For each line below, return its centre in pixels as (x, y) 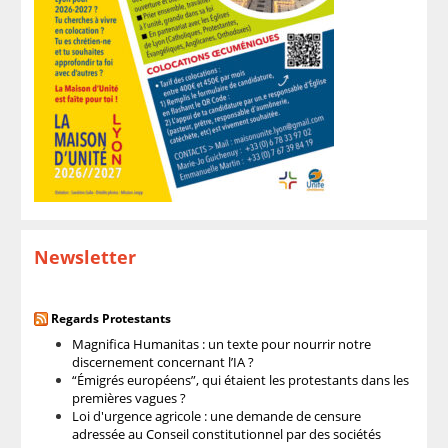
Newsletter (84, 256)
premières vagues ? (128, 398)
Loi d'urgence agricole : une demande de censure (216, 416)
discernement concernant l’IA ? (162, 362)
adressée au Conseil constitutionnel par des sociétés (226, 434)
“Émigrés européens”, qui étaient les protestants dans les (240, 380)
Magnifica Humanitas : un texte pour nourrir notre (221, 344)
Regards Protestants (110, 318)
